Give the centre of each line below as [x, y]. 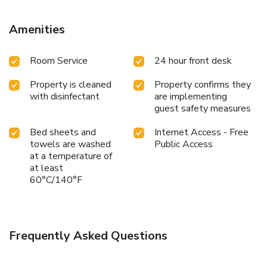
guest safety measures [203, 108]
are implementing [191, 96]
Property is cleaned [71, 84]
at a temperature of [71, 156]
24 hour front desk [193, 60]
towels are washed [70, 144]
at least [46, 168]
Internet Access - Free [201, 132]
